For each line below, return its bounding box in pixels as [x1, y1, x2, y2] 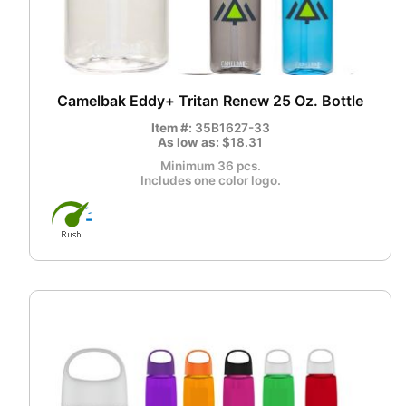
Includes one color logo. [140, 173, 281, 188]
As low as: [158, 135, 222, 150]
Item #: [150, 121, 195, 136]
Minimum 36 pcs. [159, 159, 261, 174]
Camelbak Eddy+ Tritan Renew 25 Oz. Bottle [57, 92, 363, 111]
